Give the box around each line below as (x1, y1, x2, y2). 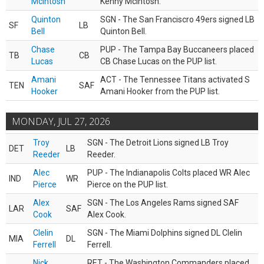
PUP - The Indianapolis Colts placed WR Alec (87, 168, 250, 177)
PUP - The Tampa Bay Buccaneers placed (100, 45, 254, 54)
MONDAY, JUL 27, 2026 (12, 115, 110, 128)
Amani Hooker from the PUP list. (100, 87, 220, 96)
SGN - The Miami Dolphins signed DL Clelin (87, 228, 242, 237)
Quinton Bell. (100, 27, 147, 36)
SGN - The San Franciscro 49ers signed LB (100, 15, 255, 24)
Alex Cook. (87, 210, 126, 219)
